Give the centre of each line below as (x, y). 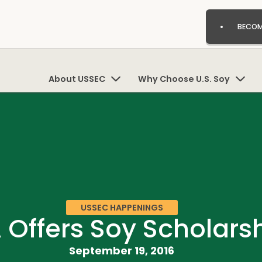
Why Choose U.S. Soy (184, 79)
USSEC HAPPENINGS (122, 208)
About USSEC (77, 79)
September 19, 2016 (122, 251)
